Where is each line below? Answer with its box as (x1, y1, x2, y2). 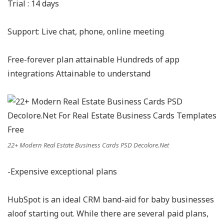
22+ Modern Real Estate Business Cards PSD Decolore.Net (7, 140, 169, 149)
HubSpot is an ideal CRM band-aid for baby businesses (7, 194, 214, 205)
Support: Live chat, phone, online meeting (7, 26, 164, 37)
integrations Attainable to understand (7, 68, 150, 79)
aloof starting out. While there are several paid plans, (7, 208, 208, 219)
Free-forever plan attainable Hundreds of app (7, 54, 179, 65)
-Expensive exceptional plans (7, 166, 117, 177)
